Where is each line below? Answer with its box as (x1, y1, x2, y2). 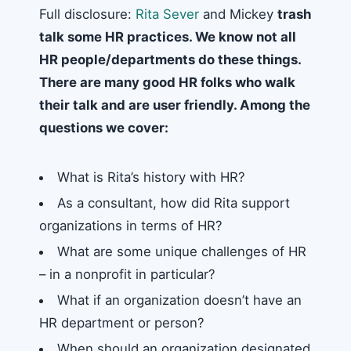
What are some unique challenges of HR (56, 243, 306, 259)
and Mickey (199, 6, 277, 22)
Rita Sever (136, 6, 199, 22)
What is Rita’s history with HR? (56, 168, 245, 185)
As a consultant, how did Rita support (56, 194, 290, 211)
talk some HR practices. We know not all (39, 29, 296, 45)
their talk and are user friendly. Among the (39, 97, 310, 113)
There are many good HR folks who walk (39, 74, 295, 90)
